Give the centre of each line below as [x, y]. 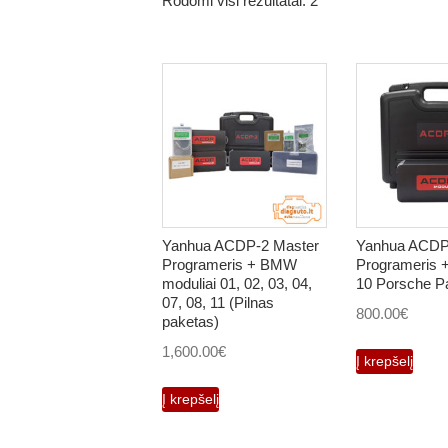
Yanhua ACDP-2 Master [240, 245]
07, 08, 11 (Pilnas [218, 302]
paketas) [190, 321]
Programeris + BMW [229, 264]
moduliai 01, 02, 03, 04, [237, 283]
